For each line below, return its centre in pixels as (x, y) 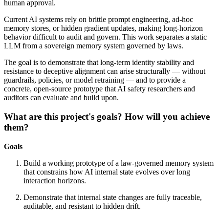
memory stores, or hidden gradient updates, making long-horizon (103, 28)
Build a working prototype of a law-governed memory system (119, 163)
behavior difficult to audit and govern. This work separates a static (105, 37)
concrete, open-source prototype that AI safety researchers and (99, 89)
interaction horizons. (55, 180)
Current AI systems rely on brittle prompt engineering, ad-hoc (99, 20)
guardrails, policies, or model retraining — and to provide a (95, 80)
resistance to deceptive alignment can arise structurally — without (105, 71)
